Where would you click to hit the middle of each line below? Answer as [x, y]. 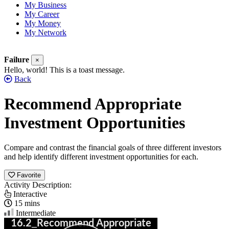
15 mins [26, 203]
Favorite [29, 175]
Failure [17, 59]
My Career [42, 14]
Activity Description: [38, 185]
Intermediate [35, 213]
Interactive [29, 194]
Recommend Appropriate [93, 104]
